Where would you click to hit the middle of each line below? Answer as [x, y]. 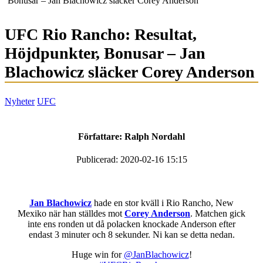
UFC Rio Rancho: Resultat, [101, 35]
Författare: [101, 136]
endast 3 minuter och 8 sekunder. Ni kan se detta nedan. [131, 235]
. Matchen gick [218, 213]
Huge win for [97, 254]
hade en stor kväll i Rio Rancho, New [163, 203]
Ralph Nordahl [155, 136]
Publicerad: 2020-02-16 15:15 [131, 159]
